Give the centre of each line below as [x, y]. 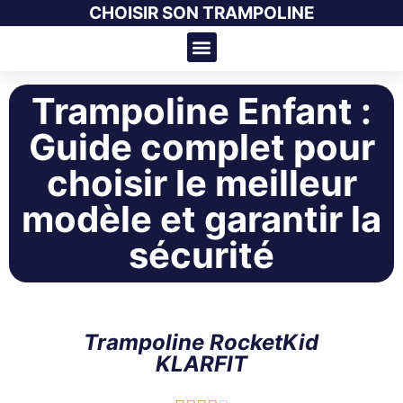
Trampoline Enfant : [201, 111]
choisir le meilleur [201, 183]
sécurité [201, 255]
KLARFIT [201, 364]
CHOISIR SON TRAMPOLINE [201, 13]
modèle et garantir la [201, 219]
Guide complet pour [201, 147]
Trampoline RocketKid [201, 342]
